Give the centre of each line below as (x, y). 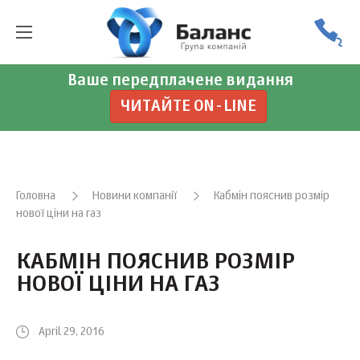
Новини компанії (135, 196)
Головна (36, 196)
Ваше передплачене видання (180, 81)
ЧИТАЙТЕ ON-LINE (188, 106)
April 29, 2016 (72, 332)
